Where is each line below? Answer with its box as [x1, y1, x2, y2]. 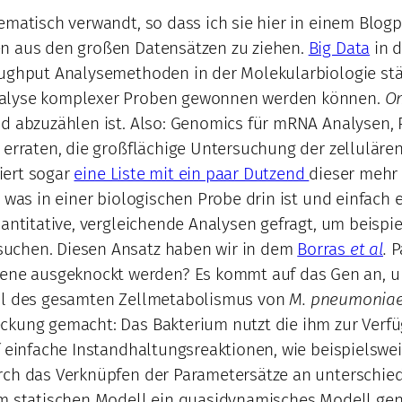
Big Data [308, 38, 371, 59]
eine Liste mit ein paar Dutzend [74, 163, 310, 185]
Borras [297, 239, 350, 260]
